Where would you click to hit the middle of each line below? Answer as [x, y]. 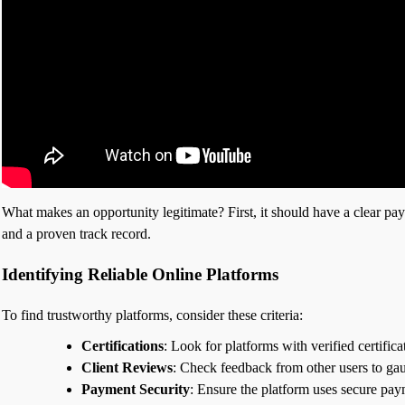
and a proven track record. [76, 234]
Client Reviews [127, 367]
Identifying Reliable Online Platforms [140, 275]
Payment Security [136, 389]
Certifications [122, 345]
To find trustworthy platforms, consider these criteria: [152, 315]
